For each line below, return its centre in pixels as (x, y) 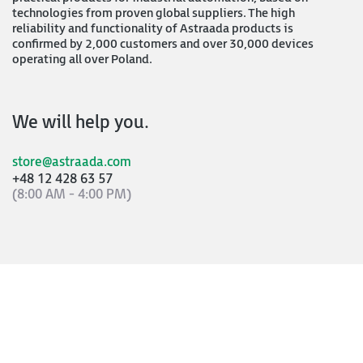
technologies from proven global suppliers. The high (154, 13)
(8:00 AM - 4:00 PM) (72, 195)
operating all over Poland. (82, 60)
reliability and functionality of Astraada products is (153, 29)
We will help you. (81, 123)
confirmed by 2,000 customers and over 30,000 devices (163, 44)
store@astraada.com (72, 162)
